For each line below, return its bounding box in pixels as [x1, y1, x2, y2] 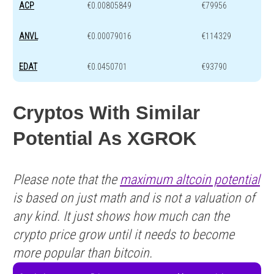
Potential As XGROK [13, 128, 196, 150]
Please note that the [13, 172, 120, 188]
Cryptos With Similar [13, 102, 200, 124]
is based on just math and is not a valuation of [13, 190, 255, 206]
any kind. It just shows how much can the [13, 209, 229, 224]
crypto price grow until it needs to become [13, 227, 234, 243]
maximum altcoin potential [120, 172, 260, 188]
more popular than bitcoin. [13, 245, 152, 261]
